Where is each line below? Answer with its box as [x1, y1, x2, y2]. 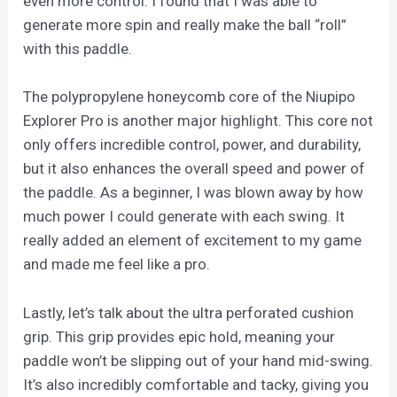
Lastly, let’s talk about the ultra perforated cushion [23, 303, 354, 322]
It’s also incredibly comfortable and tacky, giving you [23, 375, 370, 393]
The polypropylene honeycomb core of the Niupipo [23, 88, 356, 106]
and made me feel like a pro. [23, 255, 211, 274]
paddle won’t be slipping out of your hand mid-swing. [23, 351, 374, 370]
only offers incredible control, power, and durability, [23, 136, 362, 154]
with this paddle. [23, 40, 133, 58]
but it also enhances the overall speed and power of [23, 160, 366, 178]
